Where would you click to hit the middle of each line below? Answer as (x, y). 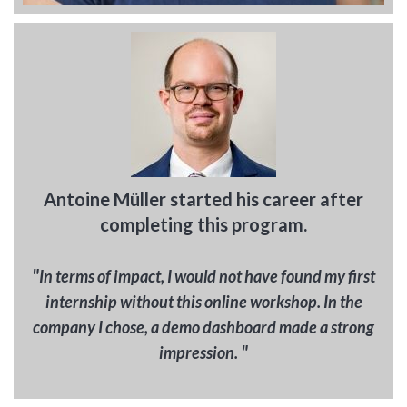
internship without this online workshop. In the (203, 302)
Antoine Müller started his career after (203, 199)
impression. (200, 353)
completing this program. (203, 225)
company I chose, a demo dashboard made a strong (203, 328)
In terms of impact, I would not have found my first (207, 277)
